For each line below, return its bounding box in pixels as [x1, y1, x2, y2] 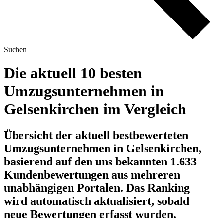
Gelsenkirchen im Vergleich [4, 100, 186, 118]
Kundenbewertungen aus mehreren [4, 168, 180, 181]
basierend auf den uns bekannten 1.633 [4, 155, 197, 168]
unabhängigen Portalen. [4, 181, 126, 194]
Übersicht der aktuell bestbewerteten [4, 128, 188, 142]
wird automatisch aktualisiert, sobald [4, 194, 189, 207]
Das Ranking [126, 181, 190, 194]
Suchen [4, 45, 27, 54]
